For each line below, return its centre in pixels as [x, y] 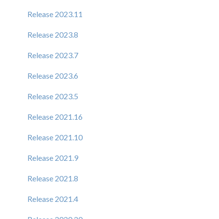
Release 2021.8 [53, 178]
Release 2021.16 [55, 116]
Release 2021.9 [53, 157]
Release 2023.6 [53, 75]
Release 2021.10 [55, 137]
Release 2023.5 [53, 96]
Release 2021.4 [53, 198]
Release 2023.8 [53, 34]
